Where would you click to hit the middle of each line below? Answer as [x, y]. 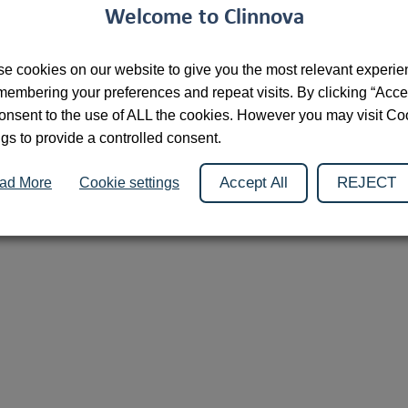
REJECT [367, 183]
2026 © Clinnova [89, 50]
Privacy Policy [263, 50]
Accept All [254, 183]
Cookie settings [129, 183]
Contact [345, 50]
